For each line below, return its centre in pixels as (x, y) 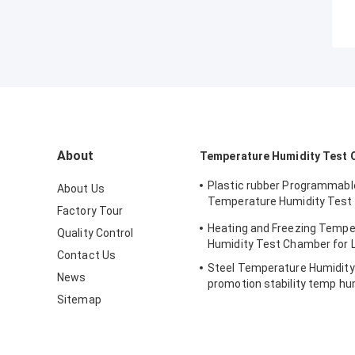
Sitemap (79, 300)
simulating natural (255, 218)
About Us (81, 189)
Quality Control (95, 233)
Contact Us (86, 256)
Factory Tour (90, 211)
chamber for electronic (267, 300)
